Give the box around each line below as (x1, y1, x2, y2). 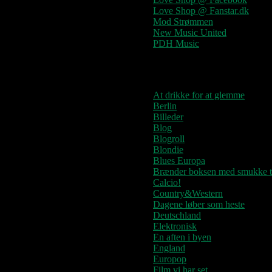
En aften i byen (153, 231, 211, 242)
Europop (153, 253, 186, 264)
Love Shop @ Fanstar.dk (153, 5, 249, 16)
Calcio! (153, 177, 181, 188)
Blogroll (153, 133, 185, 144)
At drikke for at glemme (153, 89, 245, 100)
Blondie (153, 144, 183, 155)
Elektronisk (153, 220, 197, 231)
